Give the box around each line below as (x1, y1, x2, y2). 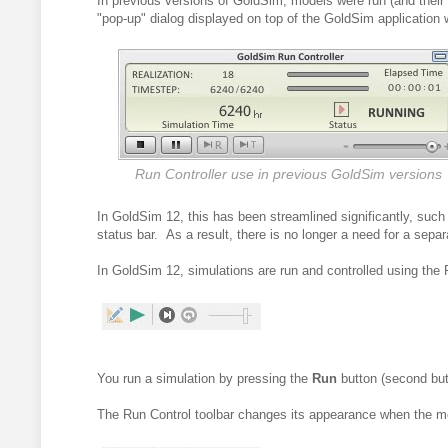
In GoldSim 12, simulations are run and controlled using (96, 262, 422, 278)
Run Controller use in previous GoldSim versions (135, 165, 442, 182)
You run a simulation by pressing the (96, 370, 312, 386)
